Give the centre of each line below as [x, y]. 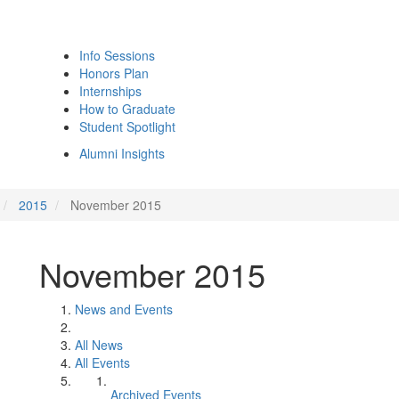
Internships [110, 91]
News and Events [124, 309]
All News [99, 345]
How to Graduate [127, 109]
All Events [102, 362]
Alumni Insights [122, 153]
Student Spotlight [127, 126]
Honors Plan [114, 73]
